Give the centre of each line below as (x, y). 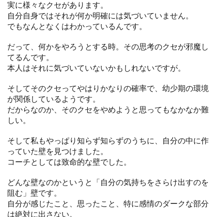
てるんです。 (31, 57)
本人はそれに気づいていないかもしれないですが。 (96, 67)
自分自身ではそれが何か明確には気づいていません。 (100, 15)
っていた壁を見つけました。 (58, 151)
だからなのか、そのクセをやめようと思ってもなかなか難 (108, 109)
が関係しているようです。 (54, 98)
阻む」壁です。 (34, 192)
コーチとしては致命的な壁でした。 (69, 161)
